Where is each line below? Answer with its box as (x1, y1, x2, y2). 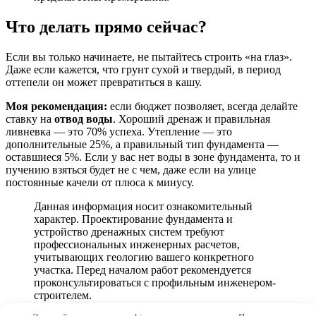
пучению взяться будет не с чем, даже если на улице (6, 163, 256, 176)
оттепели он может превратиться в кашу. (6, 75, 202, 88)
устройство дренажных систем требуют (34, 225, 224, 238)
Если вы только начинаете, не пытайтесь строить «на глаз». (6, 50, 292, 63)
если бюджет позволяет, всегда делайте (107, 99, 298, 112)
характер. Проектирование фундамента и (34, 212, 233, 225)
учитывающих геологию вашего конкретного (34, 250, 254, 263)
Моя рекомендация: (6, 99, 107, 112)
